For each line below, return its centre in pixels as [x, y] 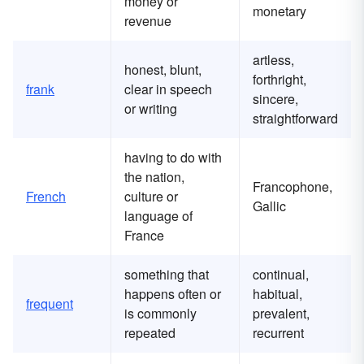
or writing [151, 109]
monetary [279, 11]
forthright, [279, 80]
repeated [150, 333]
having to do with [173, 158]
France [144, 236]
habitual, [277, 294]
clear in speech [168, 89]
